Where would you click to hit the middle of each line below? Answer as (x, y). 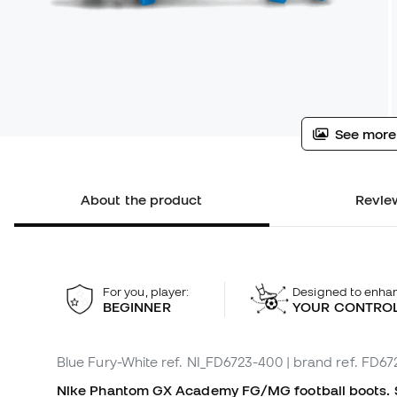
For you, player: (146, 291)
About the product (142, 200)
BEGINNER (137, 306)
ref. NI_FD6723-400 (222, 362)
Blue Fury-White (108, 362)
